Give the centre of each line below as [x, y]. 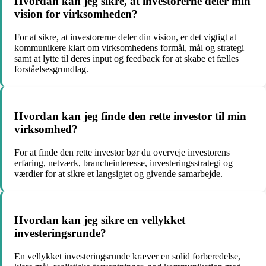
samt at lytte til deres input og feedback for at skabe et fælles [126, 59]
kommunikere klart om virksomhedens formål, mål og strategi [129, 48]
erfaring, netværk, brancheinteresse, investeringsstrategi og [123, 163]
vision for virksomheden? [76, 14]
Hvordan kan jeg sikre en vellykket [100, 220]
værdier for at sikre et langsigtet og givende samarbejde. [118, 173]
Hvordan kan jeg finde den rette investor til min [130, 116]
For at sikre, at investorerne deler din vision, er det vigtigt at [125, 37]
